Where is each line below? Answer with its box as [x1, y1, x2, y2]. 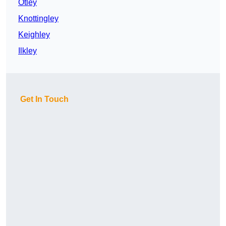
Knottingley [18, 14, 59, 23]
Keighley [18, 30, 50, 39]
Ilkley [18, 46, 37, 55]
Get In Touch [20, 95, 69, 104]
